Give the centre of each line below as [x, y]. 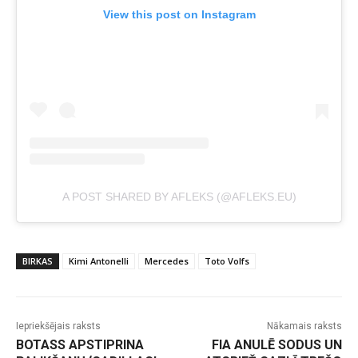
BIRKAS [38, 261]
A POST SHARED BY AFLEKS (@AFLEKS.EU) [179, 197]
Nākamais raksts [304, 326]
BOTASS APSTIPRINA [80, 345]
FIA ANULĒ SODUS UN [276, 345]
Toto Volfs [227, 261]
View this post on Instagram [179, 15]
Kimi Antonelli [99, 261]
